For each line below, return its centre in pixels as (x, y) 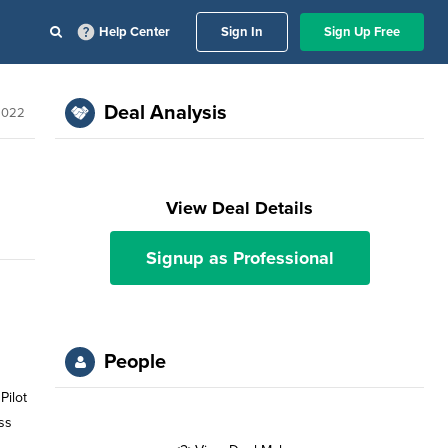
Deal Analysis (166, 113)
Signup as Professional (239, 258)
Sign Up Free (362, 32)
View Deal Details (240, 208)
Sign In (242, 32)
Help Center (134, 32)
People (135, 362)
